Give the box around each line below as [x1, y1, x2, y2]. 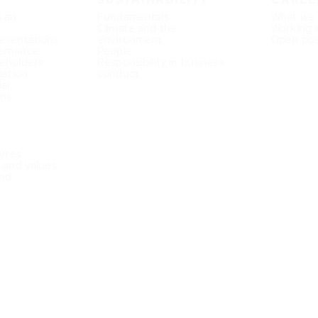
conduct [97, 67, 139, 79]
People [97, 45, 132, 57]
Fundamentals [97, 11, 169, 23]
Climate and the [97, 22, 177, 34]
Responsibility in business [97, 56, 224, 68]
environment [97, 33, 163, 45]
